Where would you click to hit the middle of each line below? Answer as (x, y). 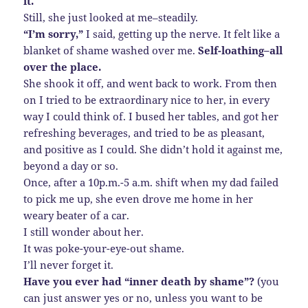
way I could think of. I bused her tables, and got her (151, 116)
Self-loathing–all (241, 50)
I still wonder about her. (84, 231)
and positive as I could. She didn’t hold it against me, (153, 149)
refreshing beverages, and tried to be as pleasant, (144, 132)
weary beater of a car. (77, 215)
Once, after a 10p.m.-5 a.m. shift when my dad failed (151, 182)
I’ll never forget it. (69, 264)
